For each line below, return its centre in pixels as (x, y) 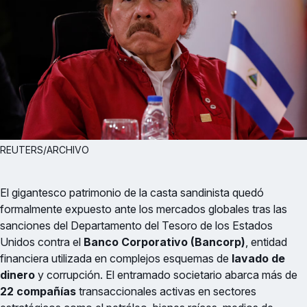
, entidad (266, 242)
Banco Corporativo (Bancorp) (164, 242)
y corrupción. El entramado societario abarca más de (166, 274)
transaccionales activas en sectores (166, 291)
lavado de (258, 258)
